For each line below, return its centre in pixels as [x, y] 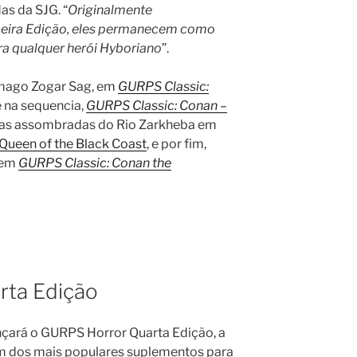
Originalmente [110, 10]
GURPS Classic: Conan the [95, 163]
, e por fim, [177, 143]
